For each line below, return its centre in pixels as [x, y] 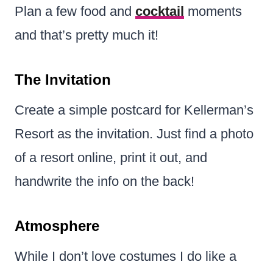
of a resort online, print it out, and [111, 157]
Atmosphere [57, 225]
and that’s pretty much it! [87, 35]
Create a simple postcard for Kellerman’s [134, 110]
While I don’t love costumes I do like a [126, 256]
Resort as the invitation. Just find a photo [134, 133]
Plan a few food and [75, 11]
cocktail [160, 11]
